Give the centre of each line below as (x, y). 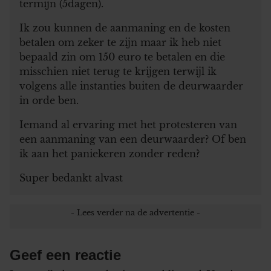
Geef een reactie (65, 255)
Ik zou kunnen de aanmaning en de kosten (125, 28)
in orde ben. (49, 100)
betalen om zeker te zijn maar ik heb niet (120, 42)
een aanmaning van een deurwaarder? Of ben (133, 139)
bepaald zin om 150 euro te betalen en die (122, 57)
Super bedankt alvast (71, 178)
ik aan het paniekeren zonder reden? (109, 153)
